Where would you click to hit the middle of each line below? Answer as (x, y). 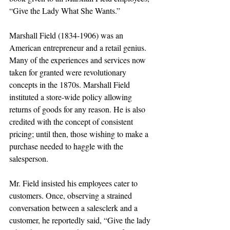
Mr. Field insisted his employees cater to (74, 183)
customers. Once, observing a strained (72, 195)
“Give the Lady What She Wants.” (66, 11)
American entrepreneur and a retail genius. (79, 47)
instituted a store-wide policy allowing (72, 97)
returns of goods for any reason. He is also (78, 109)
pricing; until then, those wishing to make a (80, 134)
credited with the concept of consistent (72, 121)
